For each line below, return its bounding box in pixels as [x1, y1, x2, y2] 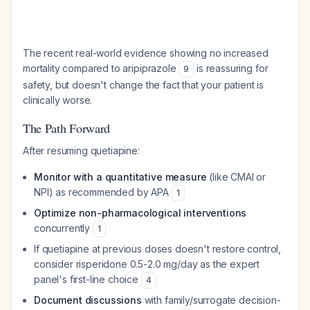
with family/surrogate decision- [141, 294, 281, 306]
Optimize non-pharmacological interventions [34, 207, 247, 219]
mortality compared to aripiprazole [23, 62, 179, 74]
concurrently [34, 222, 93, 234]
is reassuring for [194, 62, 268, 74]
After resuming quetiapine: [23, 145, 140, 156]
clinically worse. [23, 94, 93, 106]
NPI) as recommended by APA [34, 186, 172, 198]
